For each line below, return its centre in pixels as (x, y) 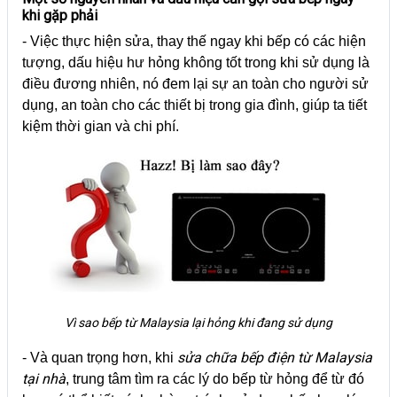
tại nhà (44, 378)
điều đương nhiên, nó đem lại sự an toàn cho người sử (195, 83)
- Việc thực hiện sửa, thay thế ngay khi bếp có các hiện (194, 41)
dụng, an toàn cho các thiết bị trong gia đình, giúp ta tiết (195, 105)
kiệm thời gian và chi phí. (101, 126)
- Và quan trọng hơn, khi (100, 357)
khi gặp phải (60, 15)
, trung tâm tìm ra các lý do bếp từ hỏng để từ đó (215, 378)
